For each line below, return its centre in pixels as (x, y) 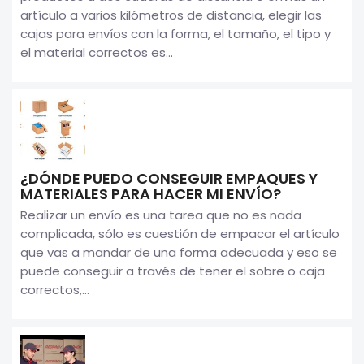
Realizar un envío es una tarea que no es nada (161, 214)
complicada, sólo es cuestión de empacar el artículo (180, 233)
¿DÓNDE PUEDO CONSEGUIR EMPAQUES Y (169, 178)
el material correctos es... (97, 52)
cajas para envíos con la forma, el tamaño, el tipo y (175, 33)
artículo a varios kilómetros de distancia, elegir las (171, 15)
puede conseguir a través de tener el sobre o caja (173, 271)
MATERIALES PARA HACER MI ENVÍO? (151, 193)
